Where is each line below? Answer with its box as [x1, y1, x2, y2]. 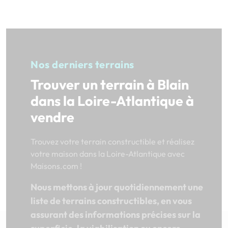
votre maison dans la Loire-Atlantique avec [31, 148, 185, 159]
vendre [31, 108, 74, 126]
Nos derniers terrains [31, 58, 134, 71]
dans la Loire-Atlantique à [31, 92, 194, 109]
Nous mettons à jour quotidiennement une [31, 181, 203, 193]
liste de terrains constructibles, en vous [31, 194, 192, 207]
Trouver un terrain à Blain [31, 75, 189, 93]
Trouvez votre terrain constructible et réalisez [31, 136, 194, 147]
